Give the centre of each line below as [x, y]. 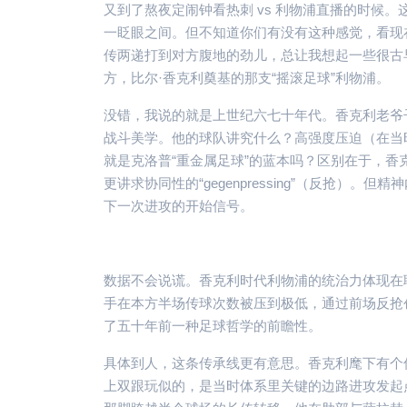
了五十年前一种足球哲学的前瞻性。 [213, 325]
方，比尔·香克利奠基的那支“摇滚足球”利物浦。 [247, 77]
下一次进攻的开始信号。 [179, 205]
